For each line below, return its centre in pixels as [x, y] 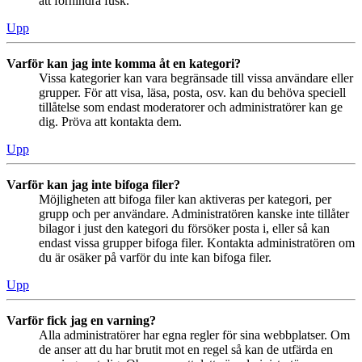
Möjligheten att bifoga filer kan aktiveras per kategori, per [185, 199]
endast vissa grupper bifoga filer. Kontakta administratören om [197, 242]
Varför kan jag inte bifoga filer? [93, 184]
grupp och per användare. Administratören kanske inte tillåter [194, 213]
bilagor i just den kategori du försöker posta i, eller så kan [184, 228]
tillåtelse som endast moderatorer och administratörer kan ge [191, 107]
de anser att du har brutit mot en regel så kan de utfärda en [186, 349]
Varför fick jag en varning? [81, 320]
